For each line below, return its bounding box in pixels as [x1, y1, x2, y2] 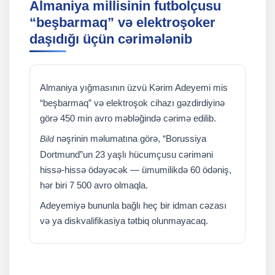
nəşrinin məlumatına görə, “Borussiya [54, 133, 206, 144]
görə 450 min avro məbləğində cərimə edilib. [40, 112, 216, 123]
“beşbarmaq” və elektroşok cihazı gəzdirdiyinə [40, 97, 225, 108]
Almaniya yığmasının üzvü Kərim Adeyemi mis [40, 82, 228, 93]
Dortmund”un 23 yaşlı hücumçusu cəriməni [40, 149, 213, 160]
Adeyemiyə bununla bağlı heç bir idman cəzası [40, 199, 227, 211]
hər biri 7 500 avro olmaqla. [40, 179, 148, 190]
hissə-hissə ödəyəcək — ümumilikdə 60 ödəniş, [40, 164, 231, 175]
